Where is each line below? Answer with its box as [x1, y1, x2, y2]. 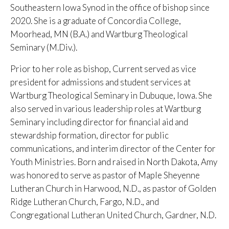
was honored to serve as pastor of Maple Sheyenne [10, 170, 200, 181]
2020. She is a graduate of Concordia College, [10, 15, 181, 27]
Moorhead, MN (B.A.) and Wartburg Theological [10, 29, 188, 40]
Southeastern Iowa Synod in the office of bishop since [10, 2, 210, 13]
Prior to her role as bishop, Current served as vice [10, 63, 196, 75]
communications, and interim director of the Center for [10, 143, 216, 154]
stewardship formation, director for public [10, 130, 169, 141]
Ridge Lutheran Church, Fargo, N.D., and [10, 196, 159, 208]
